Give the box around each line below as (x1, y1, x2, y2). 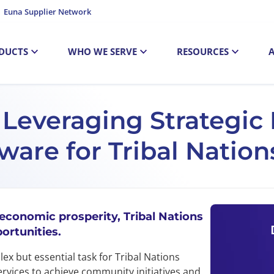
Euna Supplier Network (4, 6, 91, 18)
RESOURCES (176, 45, 229, 57)
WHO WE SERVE (67, 45, 137, 57)
